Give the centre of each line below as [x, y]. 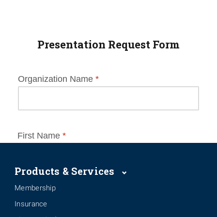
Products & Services [66, 171]
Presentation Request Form [108, 44]
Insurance [31, 204]
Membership [35, 188]
